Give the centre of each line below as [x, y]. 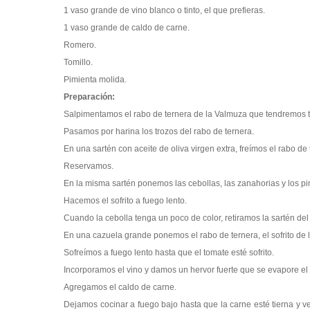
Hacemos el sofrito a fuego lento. [125, 201]
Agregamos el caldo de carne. [120, 287]
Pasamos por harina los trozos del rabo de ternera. [159, 131]
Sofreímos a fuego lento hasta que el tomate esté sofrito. [169, 253]
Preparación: [89, 97]
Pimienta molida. [95, 80]
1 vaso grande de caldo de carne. [127, 28]
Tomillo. [78, 62]
